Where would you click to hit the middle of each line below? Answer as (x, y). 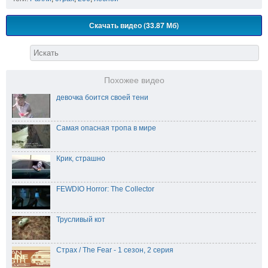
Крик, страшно (81, 158)
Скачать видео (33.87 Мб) (134, 25)
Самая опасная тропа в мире (106, 128)
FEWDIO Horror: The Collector (105, 189)
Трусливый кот (81, 219)
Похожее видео (134, 80)
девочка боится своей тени (102, 97)
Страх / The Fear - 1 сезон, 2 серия (115, 250)
